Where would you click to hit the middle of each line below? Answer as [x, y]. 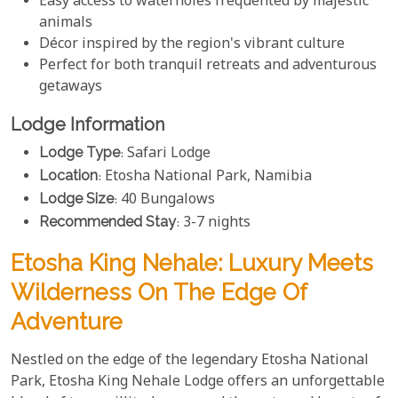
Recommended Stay [107, 221]
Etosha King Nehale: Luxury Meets [192, 263]
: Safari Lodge [165, 154]
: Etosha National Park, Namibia [205, 177]
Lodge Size [76, 198]
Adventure [67, 321]
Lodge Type [80, 152]
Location [68, 175]
